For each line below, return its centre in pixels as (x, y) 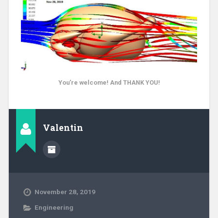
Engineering (54, 207)
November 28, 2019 (65, 191)
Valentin (63, 127)
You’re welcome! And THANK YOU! (109, 82)
